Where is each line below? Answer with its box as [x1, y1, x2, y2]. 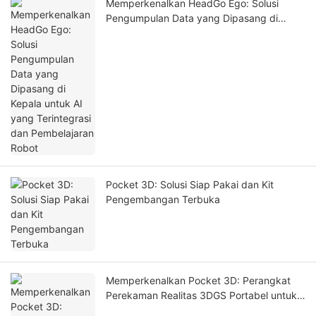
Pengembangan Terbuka [106, 193, 220, 206]
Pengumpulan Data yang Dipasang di [106, 12, 278, 25]
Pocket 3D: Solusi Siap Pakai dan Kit [106, 178, 274, 191]
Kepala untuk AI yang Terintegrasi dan [106, 27, 281, 39]
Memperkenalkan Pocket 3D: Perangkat [106, 274, 291, 287]
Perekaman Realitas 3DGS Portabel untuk [106, 289, 297, 302]
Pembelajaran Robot [106, 42, 199, 54]
